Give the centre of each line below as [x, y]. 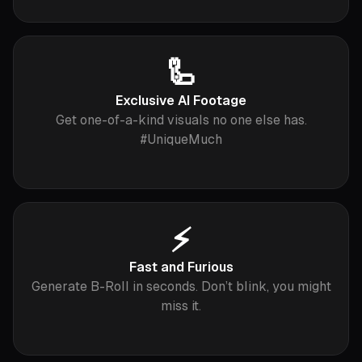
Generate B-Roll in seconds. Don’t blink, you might [181, 287]
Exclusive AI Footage [181, 101]
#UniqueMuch [181, 140]
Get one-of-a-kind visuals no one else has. [181, 120]
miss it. [181, 306]
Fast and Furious [181, 267]
